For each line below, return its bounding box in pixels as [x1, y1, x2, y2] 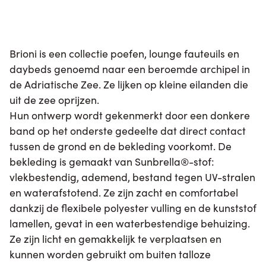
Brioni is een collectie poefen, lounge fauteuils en [9, 45, 239, 61]
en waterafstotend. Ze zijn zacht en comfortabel [9, 184, 238, 199]
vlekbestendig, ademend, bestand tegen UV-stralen [9, 169, 255, 184]
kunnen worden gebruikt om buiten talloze [9, 246, 211, 261]
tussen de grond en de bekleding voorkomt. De [9, 138, 232, 153]
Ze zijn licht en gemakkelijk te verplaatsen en [9, 230, 221, 246]
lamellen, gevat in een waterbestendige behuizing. [9, 215, 250, 230]
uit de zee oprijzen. [9, 91, 99, 107]
